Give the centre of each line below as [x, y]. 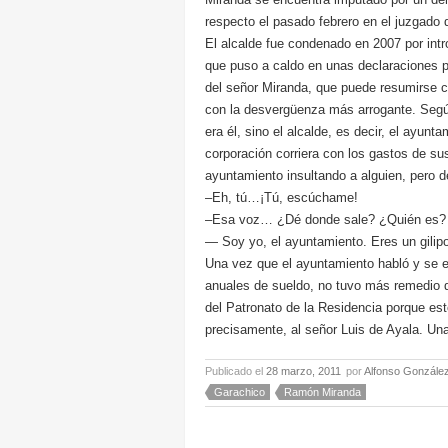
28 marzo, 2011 [303, 371]
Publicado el [235, 371]
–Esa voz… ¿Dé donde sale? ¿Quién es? [325, 219]
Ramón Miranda [322, 392]
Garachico [239, 392]
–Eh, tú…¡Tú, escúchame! [281, 197]
